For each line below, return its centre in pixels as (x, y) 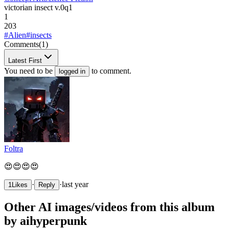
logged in (72, 71)
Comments (21, 44)
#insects (39, 35)
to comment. (110, 71)
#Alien (15, 35)
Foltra (14, 148)
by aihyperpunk (45, 221)
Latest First (25, 61)
